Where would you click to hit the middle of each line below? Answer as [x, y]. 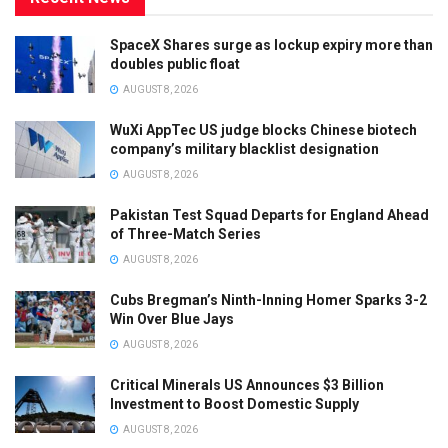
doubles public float [175, 63]
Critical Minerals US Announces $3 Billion [247, 384]
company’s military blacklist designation [244, 148]
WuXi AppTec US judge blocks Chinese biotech [263, 129]
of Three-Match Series [185, 233]
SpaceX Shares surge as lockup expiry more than [271, 44]
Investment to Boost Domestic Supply [234, 403]
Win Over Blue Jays [172, 318]
